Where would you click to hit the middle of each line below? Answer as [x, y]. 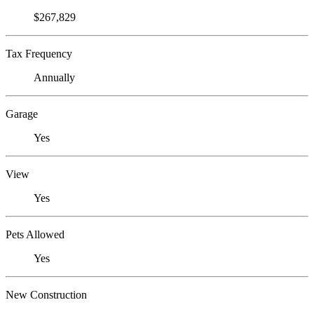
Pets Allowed [35, 234]
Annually [54, 77]
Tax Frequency [39, 53]
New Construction [46, 294]
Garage [22, 114]
